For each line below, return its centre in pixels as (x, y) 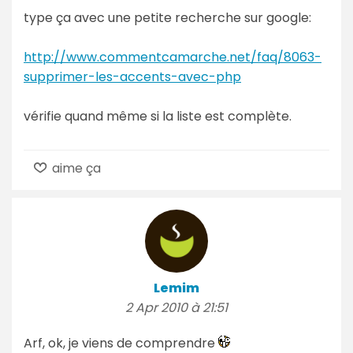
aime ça (75, 168)
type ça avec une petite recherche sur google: (167, 17)
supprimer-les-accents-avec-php (132, 76)
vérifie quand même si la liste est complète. (158, 116)
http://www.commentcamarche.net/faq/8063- (173, 57)
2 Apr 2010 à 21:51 (176, 307)
